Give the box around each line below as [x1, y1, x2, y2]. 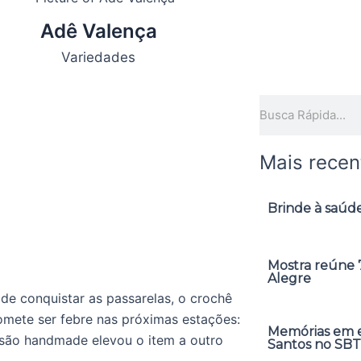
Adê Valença [39, 19, 157, 44]
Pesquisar [258, 96, 317, 113]
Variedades [61, 49, 135, 66]
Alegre [267, 270, 311, 286]
